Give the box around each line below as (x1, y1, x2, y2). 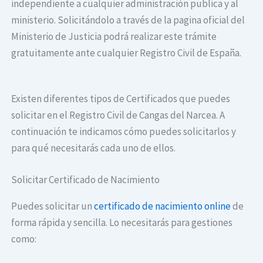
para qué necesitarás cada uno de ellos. (11, 141, 176, 154)
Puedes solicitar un (11, 200, 95, 213)
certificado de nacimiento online (94, 200, 231, 213)
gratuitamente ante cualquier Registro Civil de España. (11, 46, 242, 59)
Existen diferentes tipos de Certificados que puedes (11, 92, 231, 105)
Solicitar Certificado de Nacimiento (11, 173, 160, 187)
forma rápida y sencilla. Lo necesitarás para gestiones (11, 216, 233, 230)
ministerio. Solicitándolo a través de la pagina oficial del (11, 13, 245, 26)
